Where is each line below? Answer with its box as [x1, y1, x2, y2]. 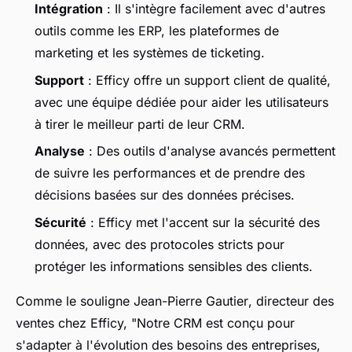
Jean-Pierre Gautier [134, 292, 248, 309]
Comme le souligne [16, 292, 134, 309]
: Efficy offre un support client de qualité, [84, 71, 331, 88]
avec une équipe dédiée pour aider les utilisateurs [35, 93, 328, 110]
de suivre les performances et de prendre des [35, 165, 305, 181]
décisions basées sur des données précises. [35, 187, 295, 203]
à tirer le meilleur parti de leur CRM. [35, 115, 245, 132]
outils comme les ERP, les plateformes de [35, 23, 279, 39]
